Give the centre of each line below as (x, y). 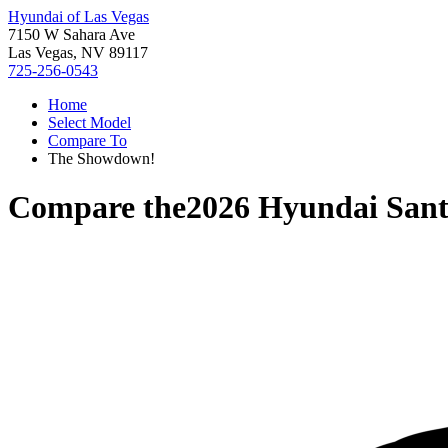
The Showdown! (101, 158)
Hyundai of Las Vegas (78, 16)
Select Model (89, 122)
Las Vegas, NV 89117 (78, 52)
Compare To (87, 140)
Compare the (97, 207)
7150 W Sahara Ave (71, 34)
